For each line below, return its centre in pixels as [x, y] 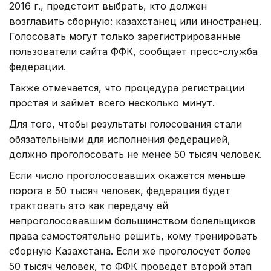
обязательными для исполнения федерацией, [120, 139]
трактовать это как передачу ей [89, 205]
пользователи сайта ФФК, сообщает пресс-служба [133, 51]
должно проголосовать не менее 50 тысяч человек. [135, 154]
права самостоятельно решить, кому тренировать [133, 236]
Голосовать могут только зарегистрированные [125, 36]
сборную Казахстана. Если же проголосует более [130, 251]
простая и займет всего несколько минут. [112, 103]
